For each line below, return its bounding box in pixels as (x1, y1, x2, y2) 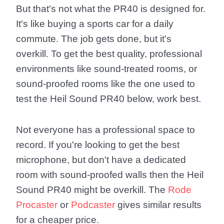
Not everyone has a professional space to (16, 124, 195, 135)
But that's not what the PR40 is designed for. (16, 3, 205, 14)
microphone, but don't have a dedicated (16, 154, 186, 165)
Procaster (16, 199, 57, 210)
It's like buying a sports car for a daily (16, 18, 173, 29)
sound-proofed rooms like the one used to (16, 78, 195, 89)
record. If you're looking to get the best (16, 139, 179, 150)
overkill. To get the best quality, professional (16, 48, 202, 59)
